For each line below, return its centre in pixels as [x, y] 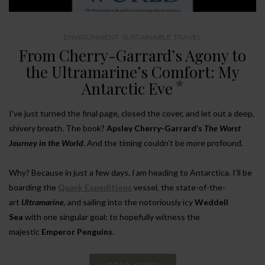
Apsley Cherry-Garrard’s [155, 128]
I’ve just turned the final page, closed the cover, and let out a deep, [132, 113]
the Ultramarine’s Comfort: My [132, 72]
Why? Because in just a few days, [70, 172]
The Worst [222, 128]
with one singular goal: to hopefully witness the [112, 216]
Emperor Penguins [77, 231]
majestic [25, 231]
